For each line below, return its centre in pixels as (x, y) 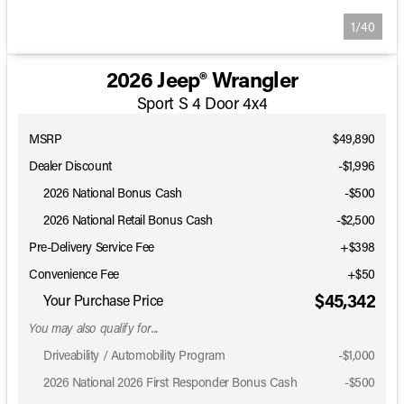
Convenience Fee (74, 273)
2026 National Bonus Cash (113, 192)
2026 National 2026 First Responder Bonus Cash (170, 381)
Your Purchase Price (103, 300)
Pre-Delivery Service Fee (92, 246)
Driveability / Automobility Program (134, 354)
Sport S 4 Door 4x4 (202, 103)
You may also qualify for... (94, 327)
